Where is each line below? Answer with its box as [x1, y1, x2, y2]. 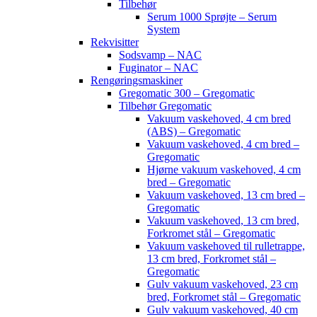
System [147, 23, 180, 35]
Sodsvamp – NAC [119, 49, 202, 61]
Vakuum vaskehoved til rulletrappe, [147, 240, 305, 252]
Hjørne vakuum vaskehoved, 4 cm [147, 163, 301, 175]
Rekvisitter [91, 36, 139, 48]
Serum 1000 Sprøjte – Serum [147, 11, 277, 23]
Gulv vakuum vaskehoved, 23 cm [147, 278, 298, 290]
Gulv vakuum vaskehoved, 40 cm [147, 304, 298, 316]
